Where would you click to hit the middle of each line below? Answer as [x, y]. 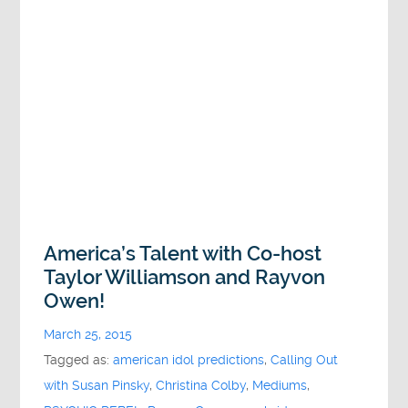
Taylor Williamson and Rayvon [185, 277]
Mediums [280, 385]
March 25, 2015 [88, 334]
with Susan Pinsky [97, 385]
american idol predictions [189, 360]
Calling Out [305, 360]
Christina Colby [201, 385]
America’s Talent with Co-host [183, 253]
